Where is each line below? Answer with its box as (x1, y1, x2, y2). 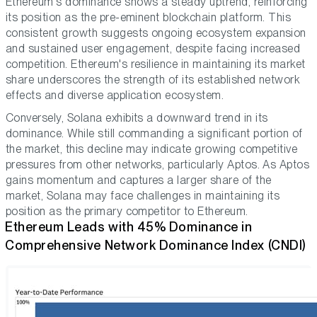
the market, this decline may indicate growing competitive (6, 142, 298, 156)
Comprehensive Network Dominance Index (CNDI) (5, 238, 306, 253)
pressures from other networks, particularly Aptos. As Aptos (6, 158, 310, 172)
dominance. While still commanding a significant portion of (6, 127, 303, 141)
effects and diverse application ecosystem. (6, 88, 224, 103)
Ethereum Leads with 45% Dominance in (5, 219, 253, 235)
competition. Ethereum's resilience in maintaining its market (6, 57, 306, 71)
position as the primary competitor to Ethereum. (6, 204, 248, 219)
